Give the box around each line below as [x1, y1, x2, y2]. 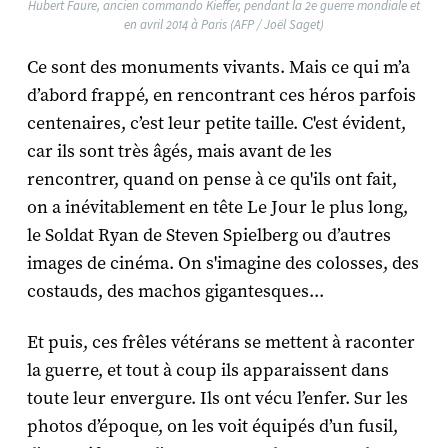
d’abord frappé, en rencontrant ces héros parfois [26, 84, 416, 108]
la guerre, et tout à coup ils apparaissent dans [26, 359, 389, 383]
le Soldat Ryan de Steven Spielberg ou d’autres [26, 224, 391, 248]
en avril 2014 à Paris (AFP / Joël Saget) [124, 17, 324, 33]
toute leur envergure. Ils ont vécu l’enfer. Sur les [26, 387, 408, 411]
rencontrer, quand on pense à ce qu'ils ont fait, [26, 168, 397, 192]
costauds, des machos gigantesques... [26, 280, 324, 304]
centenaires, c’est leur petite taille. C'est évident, [26, 112, 406, 136]
